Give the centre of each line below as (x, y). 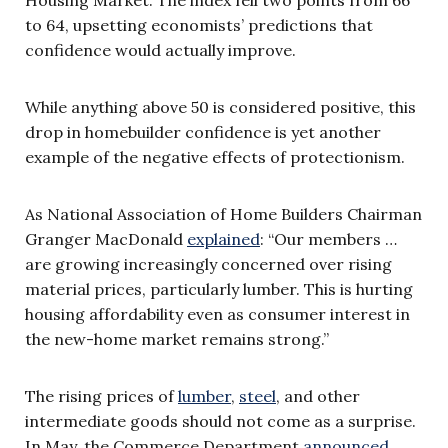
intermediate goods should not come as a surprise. (220, 420)
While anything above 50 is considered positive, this (220, 106)
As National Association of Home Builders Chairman (223, 213)
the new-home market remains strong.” (177, 338)
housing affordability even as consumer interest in (217, 313)
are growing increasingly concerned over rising (208, 263)
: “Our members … (328, 238)
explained (223, 238)
